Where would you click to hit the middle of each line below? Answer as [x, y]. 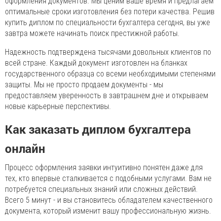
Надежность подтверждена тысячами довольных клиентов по [108, 52]
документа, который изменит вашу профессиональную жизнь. [108, 211]
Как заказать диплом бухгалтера [98, 129]
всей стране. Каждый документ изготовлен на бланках [96, 63]
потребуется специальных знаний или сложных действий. [101, 189]
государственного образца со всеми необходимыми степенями [110, 74]
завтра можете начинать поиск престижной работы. [92, 33]
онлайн [25, 148]
